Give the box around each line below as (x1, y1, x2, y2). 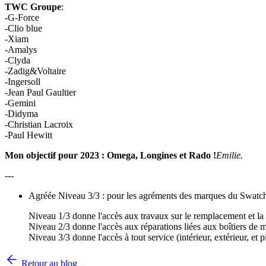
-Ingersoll (5, 77, 40, 87)
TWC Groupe (5, 2, 61, 12)
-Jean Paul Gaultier (5, 87, 76, 97)
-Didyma (5, 109, 38, 119)
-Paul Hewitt (5, 130, 52, 140)
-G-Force (5, 12, 39, 23)
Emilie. (216, 150, 243, 160)
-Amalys (5, 45, 37, 55)
